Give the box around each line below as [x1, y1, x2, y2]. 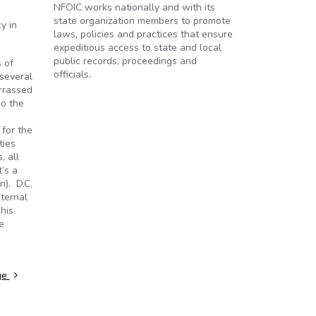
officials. [54, 68, 91, 81]
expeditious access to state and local [54, 41, 221, 54]
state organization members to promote [54, 14, 231, 28]
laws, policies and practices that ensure [54, 28, 233, 41]
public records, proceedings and [54, 54, 197, 68]
